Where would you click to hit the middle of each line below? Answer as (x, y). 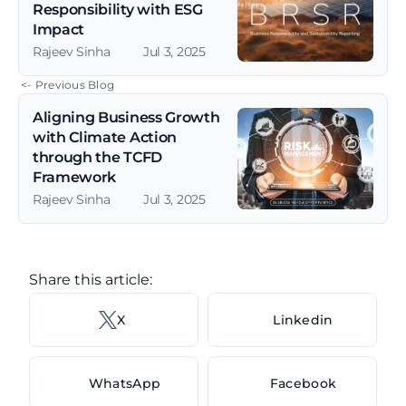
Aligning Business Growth (126, 118)
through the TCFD (97, 158)
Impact (59, 30)
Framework (75, 178)
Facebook (303, 384)
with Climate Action (105, 138)
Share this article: (92, 280)
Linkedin (303, 320)
